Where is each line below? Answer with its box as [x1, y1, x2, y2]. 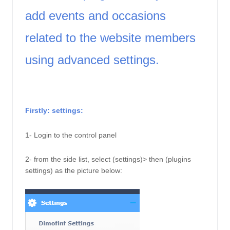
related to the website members [25, 31, 196, 45]
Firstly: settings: [25, 106, 85, 115]
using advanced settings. [25, 53, 163, 67]
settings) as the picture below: [25, 166, 124, 175]
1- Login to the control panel [25, 130, 117, 139]
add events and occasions [25, 9, 166, 23]
